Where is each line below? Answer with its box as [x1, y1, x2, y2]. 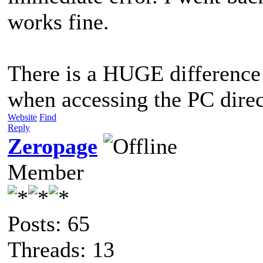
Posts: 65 [8, 211, 90, 236]
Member [8, 159, 84, 184]
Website [8, 112, 37, 122]
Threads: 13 [8, 237, 114, 262]
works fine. [8, 9, 109, 34]
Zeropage [8, 133, 97, 159]
